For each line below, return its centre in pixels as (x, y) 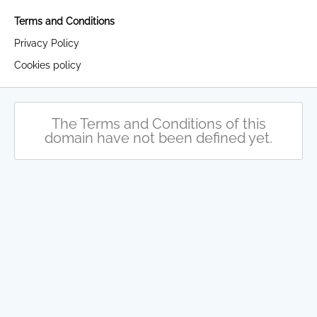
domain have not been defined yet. (158, 138)
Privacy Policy (47, 43)
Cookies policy (48, 65)
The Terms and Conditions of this (158, 124)
